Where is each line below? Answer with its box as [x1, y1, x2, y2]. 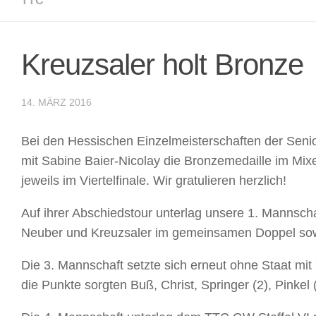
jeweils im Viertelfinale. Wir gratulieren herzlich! [21, 173, 286, 188]
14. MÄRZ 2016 [21, 96, 92, 108]
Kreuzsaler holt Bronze [21, 47, 303, 81]
